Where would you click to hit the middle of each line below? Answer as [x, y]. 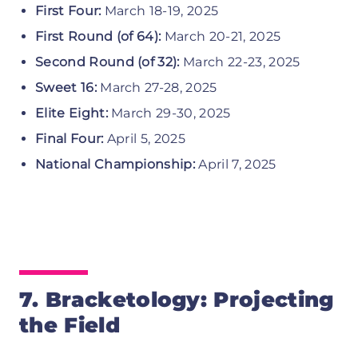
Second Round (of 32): [109, 62]
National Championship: [117, 164]
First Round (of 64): [100, 36]
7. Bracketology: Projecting [177, 299]
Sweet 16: [66, 87]
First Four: [68, 10]
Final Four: [71, 138]
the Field [70, 325]
